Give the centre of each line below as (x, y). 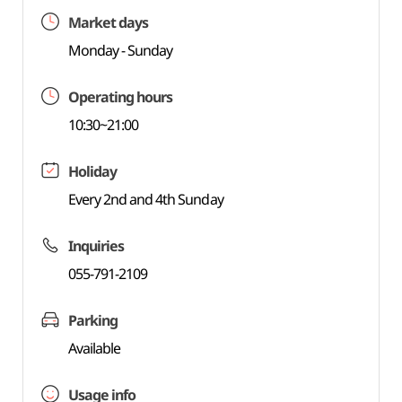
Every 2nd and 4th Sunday (145, 199)
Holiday (92, 171)
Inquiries (96, 246)
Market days (108, 22)
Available (94, 348)
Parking (92, 320)
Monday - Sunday (120, 50)
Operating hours (120, 97)
